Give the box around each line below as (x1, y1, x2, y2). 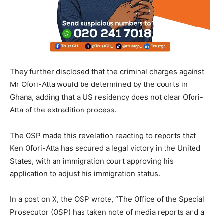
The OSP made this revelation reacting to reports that (10, 130, 196, 140)
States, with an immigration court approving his (10, 156, 174, 165)
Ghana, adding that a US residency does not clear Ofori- (10, 92, 203, 102)
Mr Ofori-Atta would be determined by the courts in (10, 79, 188, 89)
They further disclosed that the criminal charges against (10, 66, 204, 76)
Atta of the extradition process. (10, 105, 116, 114)
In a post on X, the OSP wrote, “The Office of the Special (10, 194, 204, 204)
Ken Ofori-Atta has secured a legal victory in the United (10, 143, 200, 153)
